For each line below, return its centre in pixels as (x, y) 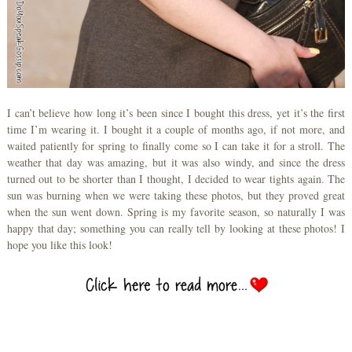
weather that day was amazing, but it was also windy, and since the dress (176, 163)
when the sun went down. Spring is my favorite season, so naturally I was (176, 212)
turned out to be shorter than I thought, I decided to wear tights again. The (176, 179)
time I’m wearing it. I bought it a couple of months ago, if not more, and (176, 130)
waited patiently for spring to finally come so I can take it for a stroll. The (176, 146)
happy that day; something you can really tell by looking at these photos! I (176, 229)
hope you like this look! (59, 245)
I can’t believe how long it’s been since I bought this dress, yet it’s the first (176, 113)
